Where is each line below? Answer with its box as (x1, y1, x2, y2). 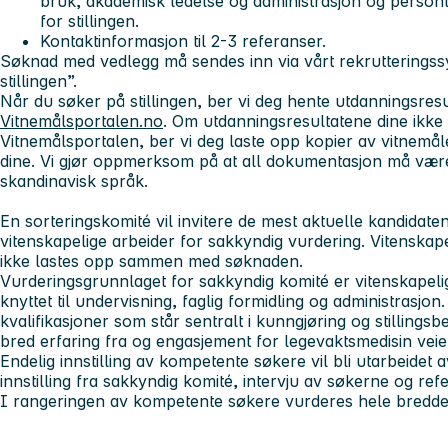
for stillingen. (40, 11, 139, 32)
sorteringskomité (25, 211, 151, 232)
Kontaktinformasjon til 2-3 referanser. (40, 31, 326, 52)
